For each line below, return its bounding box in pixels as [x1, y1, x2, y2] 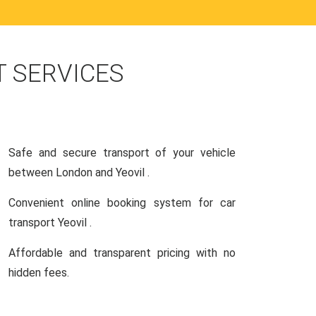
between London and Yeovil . [8, 166, 150, 179]
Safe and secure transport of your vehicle [8, 146, 236, 159]
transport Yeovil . [8, 216, 92, 229]
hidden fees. [8, 266, 69, 279]
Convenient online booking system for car [8, 196, 236, 209]
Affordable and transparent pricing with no [8, 246, 236, 260]
